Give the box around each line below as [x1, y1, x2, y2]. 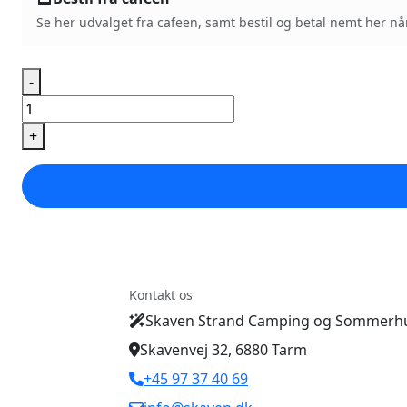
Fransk [21, 94, 67, 115]
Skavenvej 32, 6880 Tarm [140, 339, 307, 360]
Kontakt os [129, 285, 193, 303]
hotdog [21, 116, 72, 137]
